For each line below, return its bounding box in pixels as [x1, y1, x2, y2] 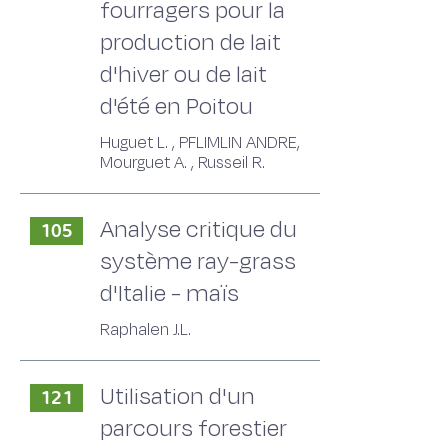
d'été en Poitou [100, 90, 253, 123]
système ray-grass [100, 245, 296, 278]
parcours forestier [100, 412, 287, 445]
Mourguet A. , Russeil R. [100, 151, 265, 175]
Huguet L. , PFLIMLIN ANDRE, [100, 131, 300, 155]
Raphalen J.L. [100, 318, 191, 342]
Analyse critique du [100, 213, 297, 246]
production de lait [100, 26, 281, 59]
